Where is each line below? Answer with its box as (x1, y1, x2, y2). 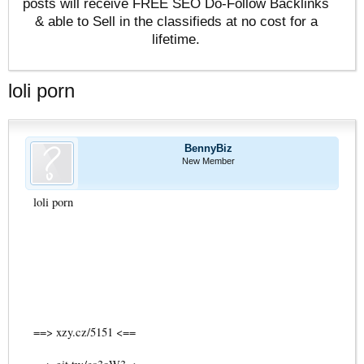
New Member (181, 155, 235, 166)
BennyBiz (184, 141, 232, 154)
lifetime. (152, 30, 200, 47)
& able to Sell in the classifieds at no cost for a (34, 12, 318, 29)
